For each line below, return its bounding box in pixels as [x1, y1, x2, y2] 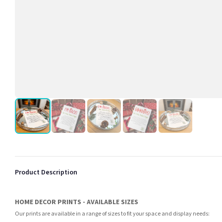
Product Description [15, 167, 77, 177]
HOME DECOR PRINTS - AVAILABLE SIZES [15, 197, 138, 207]
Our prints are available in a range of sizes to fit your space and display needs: [15, 209, 210, 218]
